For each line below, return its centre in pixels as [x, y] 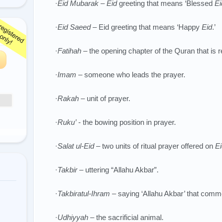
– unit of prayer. [105, 98]
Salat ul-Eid [76, 146]
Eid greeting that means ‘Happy [150, 27]
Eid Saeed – [78, 27]
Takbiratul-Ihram [84, 194]
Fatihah [69, 51]
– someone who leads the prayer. [131, 75]
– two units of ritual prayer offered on [155, 146]
